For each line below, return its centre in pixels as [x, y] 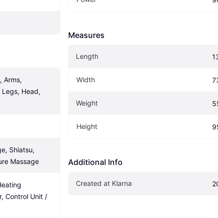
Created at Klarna [104, 183]
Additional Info [95, 162]
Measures [86, 35]
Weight [87, 103]
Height [87, 127]
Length [87, 56]
